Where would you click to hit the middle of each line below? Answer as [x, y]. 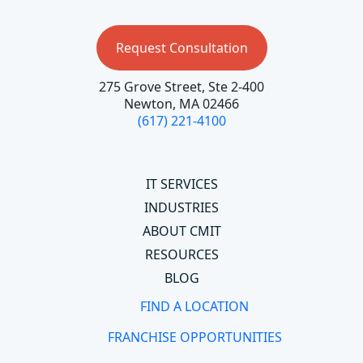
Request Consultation [181, 47]
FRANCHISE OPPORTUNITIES [194, 337]
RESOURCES [181, 254]
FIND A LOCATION [194, 306]
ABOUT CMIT [181, 231]
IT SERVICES [181, 184]
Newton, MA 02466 [181, 103]
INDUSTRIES [181, 207]
